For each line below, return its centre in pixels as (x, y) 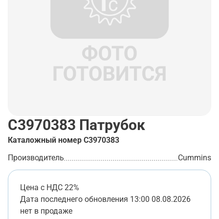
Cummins (195, 158)
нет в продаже (46, 211)
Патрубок (110, 125)
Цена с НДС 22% (50, 187)
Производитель (36, 158)
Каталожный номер (45, 140)
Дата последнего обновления (74, 199)
